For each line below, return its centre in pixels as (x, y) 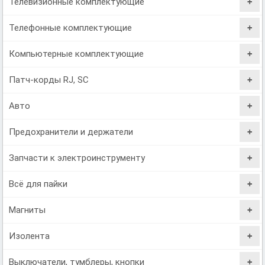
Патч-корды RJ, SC (49, 80)
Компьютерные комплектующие (77, 54)
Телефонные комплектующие (71, 28)
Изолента (30, 236)
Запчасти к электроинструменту (77, 158)
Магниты (28, 210)
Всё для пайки (38, 184)
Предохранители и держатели (71, 132)
